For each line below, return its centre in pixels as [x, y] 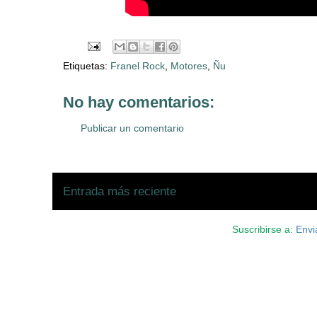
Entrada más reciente [120, 192]
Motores [189, 66]
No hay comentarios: [139, 103]
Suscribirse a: [264, 230]
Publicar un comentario [132, 128]
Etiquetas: [87, 66]
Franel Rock [138, 66]
